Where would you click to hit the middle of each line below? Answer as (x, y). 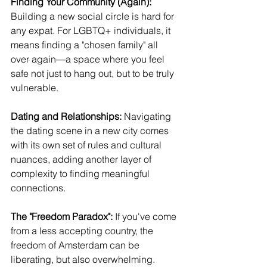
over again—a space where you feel (89, 59)
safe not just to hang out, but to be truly (94, 73)
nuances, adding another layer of (82, 159)
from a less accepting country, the (83, 231)
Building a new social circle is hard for (94, 16)
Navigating (148, 116)
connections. (38, 188)
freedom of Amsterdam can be (76, 245)
